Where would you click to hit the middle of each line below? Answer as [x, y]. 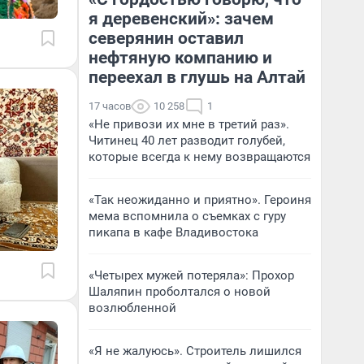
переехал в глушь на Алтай [197, 77]
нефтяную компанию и [180, 58]
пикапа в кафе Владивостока [173, 232]
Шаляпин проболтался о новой [180, 292]
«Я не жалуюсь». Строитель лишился [195, 351]
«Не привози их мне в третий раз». [189, 124]
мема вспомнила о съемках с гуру [187, 216]
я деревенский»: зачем [181, 19]
